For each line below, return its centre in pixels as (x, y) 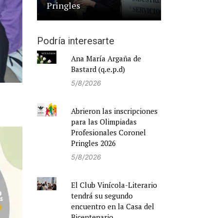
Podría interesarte (76, 41)
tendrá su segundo (102, 196)
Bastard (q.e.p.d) (98, 69)
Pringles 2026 (93, 143)
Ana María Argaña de (106, 59)
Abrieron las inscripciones (114, 111)
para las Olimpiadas (104, 122)
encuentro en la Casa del (113, 207)
